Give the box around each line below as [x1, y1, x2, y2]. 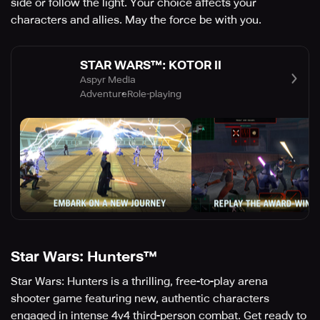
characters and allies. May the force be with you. [11, 14, 261, 27]
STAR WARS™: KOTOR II [80, 57, 221, 72]
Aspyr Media [80, 74, 136, 85]
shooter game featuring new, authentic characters [11, 292, 269, 306]
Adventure [80, 88, 127, 99]
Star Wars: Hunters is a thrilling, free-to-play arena [11, 275, 268, 289]
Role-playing [127, 88, 181, 99]
